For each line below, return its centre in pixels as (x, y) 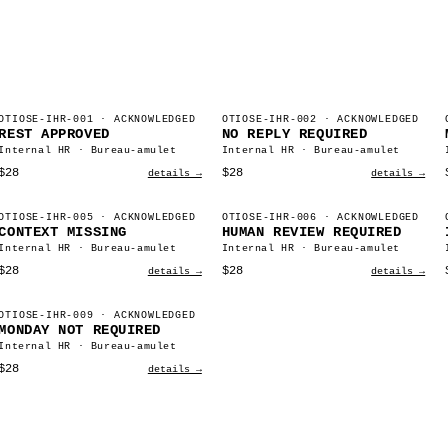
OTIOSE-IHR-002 (269, 119)
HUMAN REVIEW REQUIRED (311, 232)
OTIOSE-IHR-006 (269, 217)
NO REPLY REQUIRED (294, 134)
